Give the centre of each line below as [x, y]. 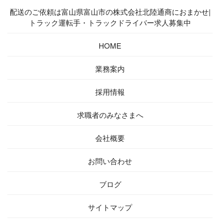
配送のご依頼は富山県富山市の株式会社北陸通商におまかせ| [110, 12]
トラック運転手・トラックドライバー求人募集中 [110, 22]
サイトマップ [110, 207]
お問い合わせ [110, 161]
